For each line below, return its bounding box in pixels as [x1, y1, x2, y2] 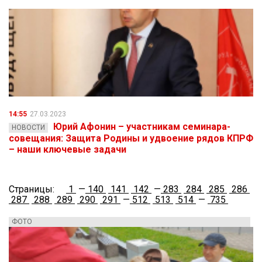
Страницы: [9, 184, 54, 195]
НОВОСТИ [12, 123, 45, 132]
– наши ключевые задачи [9, 144, 126, 156]
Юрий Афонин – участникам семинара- [53, 121, 230, 133]
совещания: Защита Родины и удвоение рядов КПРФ [9, 133, 253, 144]
